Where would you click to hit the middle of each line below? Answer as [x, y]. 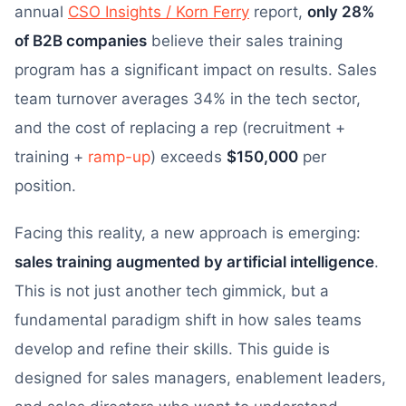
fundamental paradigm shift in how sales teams [188, 320]
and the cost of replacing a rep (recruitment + [180, 128]
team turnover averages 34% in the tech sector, [188, 99]
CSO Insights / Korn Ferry [159, 12]
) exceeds [188, 157]
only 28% [341, 12]
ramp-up [119, 157]
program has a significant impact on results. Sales [196, 70]
